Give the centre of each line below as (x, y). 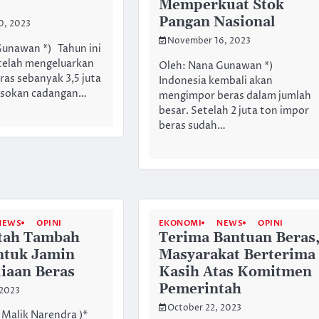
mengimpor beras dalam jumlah (235, 96)
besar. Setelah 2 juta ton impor (234, 111)
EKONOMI (180, 223)
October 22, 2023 (204, 308)
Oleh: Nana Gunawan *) (218, 66)
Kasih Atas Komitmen (235, 272)
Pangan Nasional (217, 23)
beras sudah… (192, 126)
